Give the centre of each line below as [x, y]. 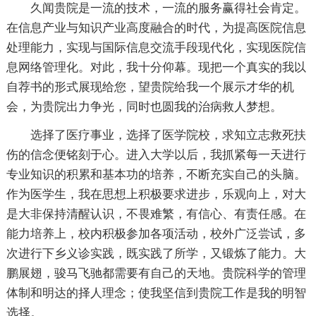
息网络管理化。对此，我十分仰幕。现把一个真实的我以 [156, 67]
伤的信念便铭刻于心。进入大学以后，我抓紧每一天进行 [156, 154]
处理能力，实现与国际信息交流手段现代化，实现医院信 [156, 47]
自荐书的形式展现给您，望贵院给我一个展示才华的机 [150, 87]
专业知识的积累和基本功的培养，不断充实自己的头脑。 [156, 174]
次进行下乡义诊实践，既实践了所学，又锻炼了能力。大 [156, 253]
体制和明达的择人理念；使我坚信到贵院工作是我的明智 [156, 293]
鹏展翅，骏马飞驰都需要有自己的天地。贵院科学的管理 [156, 273]
